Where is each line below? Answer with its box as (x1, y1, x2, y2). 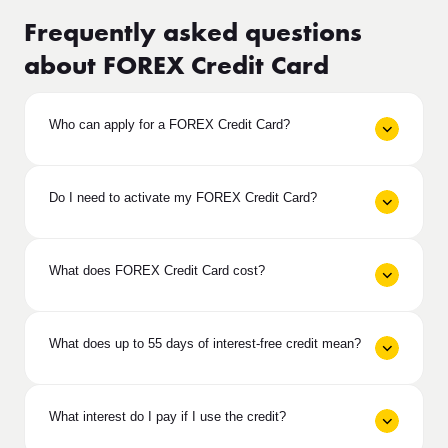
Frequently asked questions (24, 20, 362, 47)
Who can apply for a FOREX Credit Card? (49, 116, 290, 132)
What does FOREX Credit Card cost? (49, 262, 265, 278)
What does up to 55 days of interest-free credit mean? (49, 335, 361, 351)
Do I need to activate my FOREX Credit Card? (49, 189, 317, 205)
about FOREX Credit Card (24, 53, 329, 80)
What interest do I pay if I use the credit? (49, 408, 286, 424)
